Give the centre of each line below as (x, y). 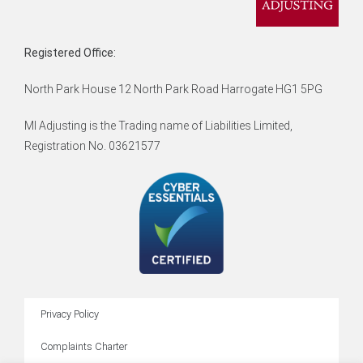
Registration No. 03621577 (92, 146)
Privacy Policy (70, 314)
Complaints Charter (84, 347)
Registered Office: (70, 53)
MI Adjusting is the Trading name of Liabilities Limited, (158, 126)
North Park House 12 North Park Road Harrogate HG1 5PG (173, 90)
